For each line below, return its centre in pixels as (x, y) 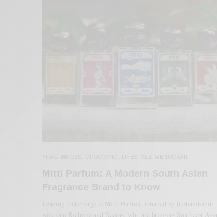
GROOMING (102, 156)
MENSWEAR (171, 156)
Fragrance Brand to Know (101, 187)
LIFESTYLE (137, 156)
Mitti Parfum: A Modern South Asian (125, 173)
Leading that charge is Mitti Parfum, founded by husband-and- (128, 203)
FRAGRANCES (62, 156)
